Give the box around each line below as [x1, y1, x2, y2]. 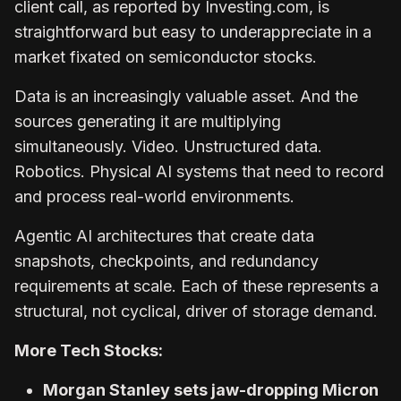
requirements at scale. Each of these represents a [14, 276, 379, 295]
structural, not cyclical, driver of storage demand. [14, 301, 378, 320]
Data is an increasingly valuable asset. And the [14, 86, 358, 106]
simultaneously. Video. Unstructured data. [14, 136, 322, 156]
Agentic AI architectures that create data [14, 226, 314, 245]
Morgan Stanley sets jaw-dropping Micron [43, 380, 379, 399]
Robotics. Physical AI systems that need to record [14, 161, 384, 181]
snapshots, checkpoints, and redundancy [14, 251, 319, 270]
